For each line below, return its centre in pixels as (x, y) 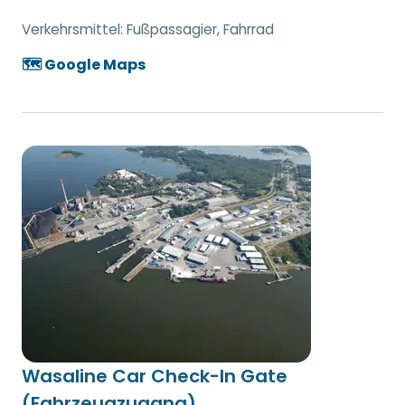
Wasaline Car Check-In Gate (155, 376)
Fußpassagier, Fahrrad (200, 29)
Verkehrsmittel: (74, 29)
